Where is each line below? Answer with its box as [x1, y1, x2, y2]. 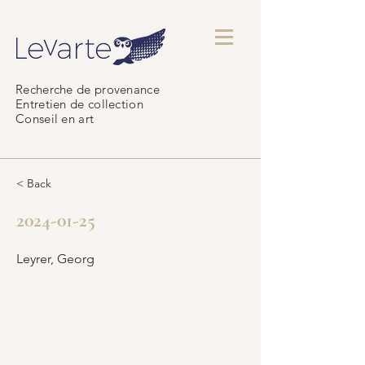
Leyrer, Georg [16, 251, 95, 266]
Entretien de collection [15, 96, 143, 112]
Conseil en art [15, 111, 95, 126]
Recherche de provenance [15, 81, 160, 97]
